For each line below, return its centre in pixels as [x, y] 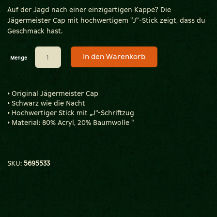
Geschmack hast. [35, 31]
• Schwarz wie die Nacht [46, 103]
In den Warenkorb [114, 57]
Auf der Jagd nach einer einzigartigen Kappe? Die [89, 10]
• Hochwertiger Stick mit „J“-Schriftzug [71, 113]
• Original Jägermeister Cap [53, 94]
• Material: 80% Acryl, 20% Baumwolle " [71, 123]
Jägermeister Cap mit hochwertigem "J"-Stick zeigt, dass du [106, 21]
